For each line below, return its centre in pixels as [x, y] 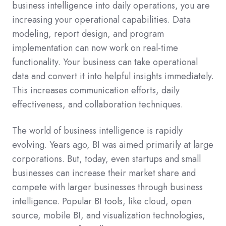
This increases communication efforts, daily [96, 90]
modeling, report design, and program [88, 34]
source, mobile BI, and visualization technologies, [109, 215]
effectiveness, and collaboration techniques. [98, 104]
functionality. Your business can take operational [105, 62]
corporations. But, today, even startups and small [106, 159]
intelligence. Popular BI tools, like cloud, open [102, 201]
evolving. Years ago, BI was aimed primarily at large [113, 145]
